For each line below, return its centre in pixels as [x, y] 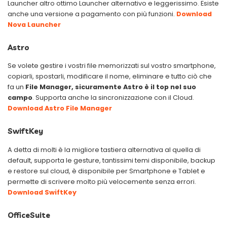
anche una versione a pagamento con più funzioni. [92, 14]
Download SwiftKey [42, 192]
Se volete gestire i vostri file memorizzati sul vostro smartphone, [112, 66]
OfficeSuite [29, 215]
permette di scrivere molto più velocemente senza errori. [102, 181]
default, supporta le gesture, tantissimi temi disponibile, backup [111, 160]
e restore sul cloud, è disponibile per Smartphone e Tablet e [106, 171]
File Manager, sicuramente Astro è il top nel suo [111, 87]
